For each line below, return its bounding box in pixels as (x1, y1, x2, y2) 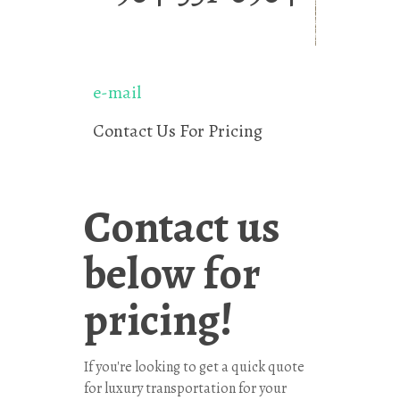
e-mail (93, 80, 142, 105)
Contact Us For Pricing (93, 119, 263, 144)
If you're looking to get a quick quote (84, 357, 304, 378)
